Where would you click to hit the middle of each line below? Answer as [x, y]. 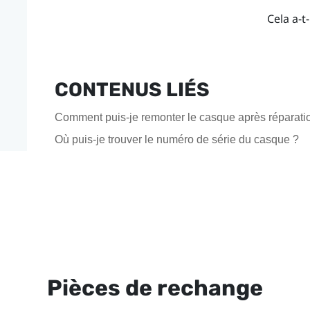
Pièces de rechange [155, 288]
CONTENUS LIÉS [132, 89]
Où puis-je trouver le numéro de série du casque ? [176, 139]
